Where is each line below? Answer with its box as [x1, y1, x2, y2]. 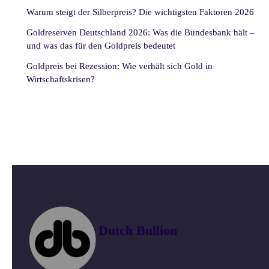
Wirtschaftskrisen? [26, 74, 95, 85]
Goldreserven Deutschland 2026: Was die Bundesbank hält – [26, 28, 255, 38]
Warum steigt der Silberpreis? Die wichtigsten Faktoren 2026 [26, 7, 254, 17]
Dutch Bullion [98, 222, 177, 238]
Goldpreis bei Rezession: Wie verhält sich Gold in [26, 61, 213, 71]
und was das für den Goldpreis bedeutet [26, 41, 175, 51]
